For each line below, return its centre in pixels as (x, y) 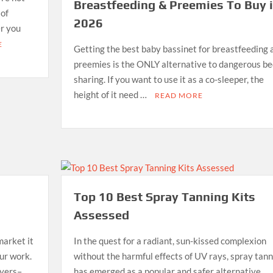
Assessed (101, 214)
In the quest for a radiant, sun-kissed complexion (170, 240)
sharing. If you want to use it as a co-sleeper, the (168, 79)
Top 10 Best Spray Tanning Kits (164, 196)
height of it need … (111, 94)
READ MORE (179, 95)
